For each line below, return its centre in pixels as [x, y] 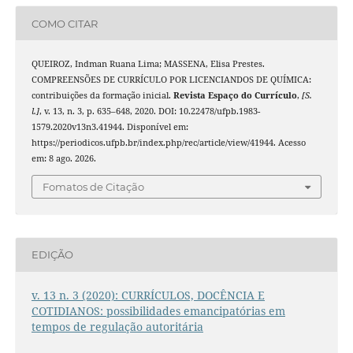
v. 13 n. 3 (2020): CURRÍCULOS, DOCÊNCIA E [148, 295]
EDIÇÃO [52, 255]
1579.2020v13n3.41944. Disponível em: [110, 127]
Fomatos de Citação [93, 186]
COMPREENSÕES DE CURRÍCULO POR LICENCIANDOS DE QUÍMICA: [171, 80]
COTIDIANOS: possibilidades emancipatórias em [158, 311]
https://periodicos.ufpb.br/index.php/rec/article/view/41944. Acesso [168, 143]
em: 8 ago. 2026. [63, 159]
